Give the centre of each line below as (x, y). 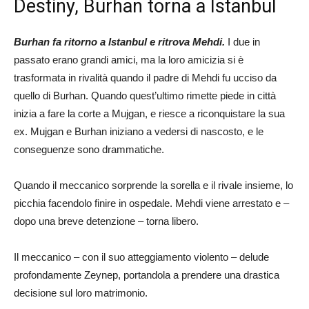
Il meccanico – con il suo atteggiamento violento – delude (141, 257)
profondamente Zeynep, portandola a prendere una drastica (147, 275)
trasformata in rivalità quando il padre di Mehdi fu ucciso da (145, 77)
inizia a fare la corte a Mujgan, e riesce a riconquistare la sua (149, 113)
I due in (244, 41)
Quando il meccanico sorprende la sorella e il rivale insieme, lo (153, 185)
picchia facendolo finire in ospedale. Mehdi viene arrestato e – (151, 203)
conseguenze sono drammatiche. (89, 149)
